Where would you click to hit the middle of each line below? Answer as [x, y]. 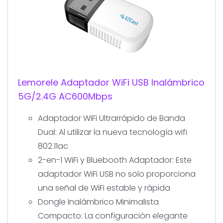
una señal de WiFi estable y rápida [104, 188]
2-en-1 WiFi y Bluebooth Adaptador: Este [115, 160]
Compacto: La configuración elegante [113, 216]
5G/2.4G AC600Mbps [65, 96]
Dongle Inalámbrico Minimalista [98, 202]
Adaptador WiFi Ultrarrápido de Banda [111, 118]
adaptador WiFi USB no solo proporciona [117, 174]
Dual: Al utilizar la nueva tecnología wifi [112, 132]
